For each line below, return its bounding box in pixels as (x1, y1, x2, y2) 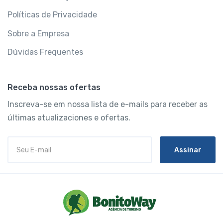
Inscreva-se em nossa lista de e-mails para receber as (7, 100, 208, 110)
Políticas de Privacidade (7, 10, 97, 20)
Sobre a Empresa (7, 28, 69, 38)
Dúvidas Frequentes (7, 47, 83, 57)
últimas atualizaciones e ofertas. (7, 113, 130, 123)
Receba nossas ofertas (7, 83, 101, 93)
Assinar (174, 145, 202, 154)
